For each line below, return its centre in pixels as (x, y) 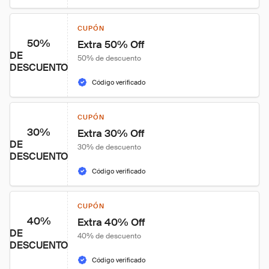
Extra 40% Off (111, 222)
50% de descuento (109, 58)
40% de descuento (109, 236)
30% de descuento (109, 147)
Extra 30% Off (111, 133)
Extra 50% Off (111, 44)
